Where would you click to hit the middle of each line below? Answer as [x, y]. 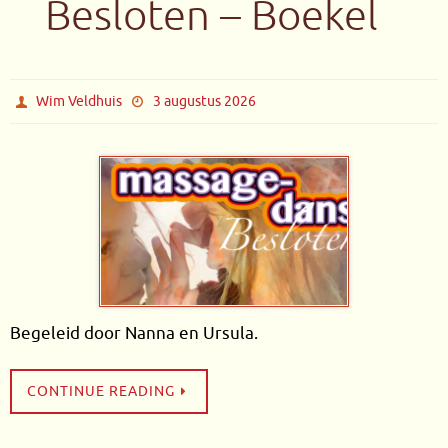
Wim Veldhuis [79, 101]
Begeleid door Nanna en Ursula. [134, 334]
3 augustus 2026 [204, 101]
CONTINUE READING [101, 392]
